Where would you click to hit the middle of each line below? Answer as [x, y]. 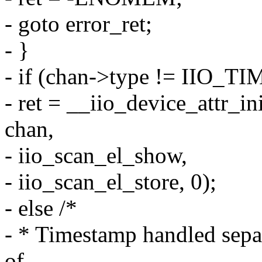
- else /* [41, 208]
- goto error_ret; [78, 24]
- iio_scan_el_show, [96, 156]
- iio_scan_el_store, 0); [111, 182]
